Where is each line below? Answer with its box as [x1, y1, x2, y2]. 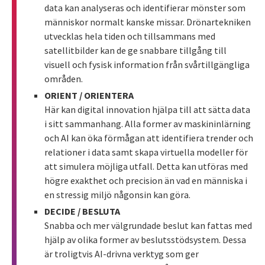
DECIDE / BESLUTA [44, 205, 120, 218]
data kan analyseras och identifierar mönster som [44, 2, 245, 14]
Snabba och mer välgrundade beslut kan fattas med [44, 219, 252, 232]
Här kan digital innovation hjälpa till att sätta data [44, 104, 250, 116]
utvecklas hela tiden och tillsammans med [44, 30, 215, 43]
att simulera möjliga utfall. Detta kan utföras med [44, 160, 248, 173]
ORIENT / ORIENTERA [44, 89, 134, 102]
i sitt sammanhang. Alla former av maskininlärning [44, 118, 251, 130]
